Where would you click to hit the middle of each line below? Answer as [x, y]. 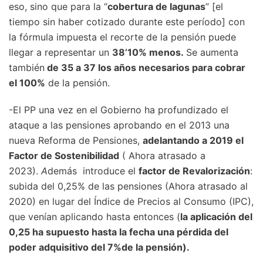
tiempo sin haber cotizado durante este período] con [127, 22]
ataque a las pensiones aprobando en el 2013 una [119, 125]
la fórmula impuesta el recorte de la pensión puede [122, 37]
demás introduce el [93, 171]
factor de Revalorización [194, 171]
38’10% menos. [149, 53]
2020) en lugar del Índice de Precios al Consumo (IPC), [131, 202]
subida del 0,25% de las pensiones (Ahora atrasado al [128, 186]
